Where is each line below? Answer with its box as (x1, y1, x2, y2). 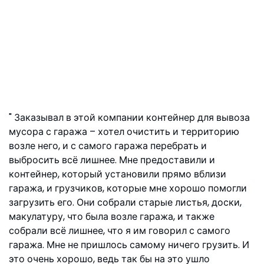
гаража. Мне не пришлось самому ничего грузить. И (9, 238, 249, 252)
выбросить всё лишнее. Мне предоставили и (9, 153, 215, 167)
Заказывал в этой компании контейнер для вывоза (12, 111, 250, 124)
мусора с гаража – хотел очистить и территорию (9, 125, 239, 138)
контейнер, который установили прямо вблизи (9, 167, 226, 181)
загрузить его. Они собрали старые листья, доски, (9, 196, 242, 209)
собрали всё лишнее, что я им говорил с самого (9, 224, 230, 237)
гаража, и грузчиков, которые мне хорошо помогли (9, 181, 247, 195)
